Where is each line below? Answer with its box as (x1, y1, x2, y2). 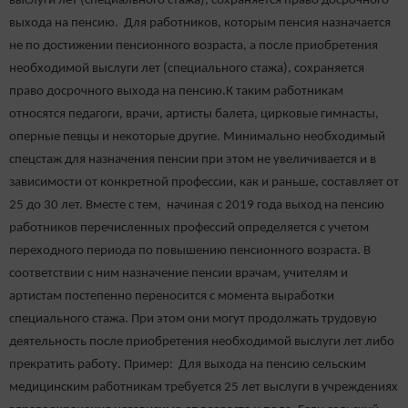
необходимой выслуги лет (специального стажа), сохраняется (9, 61, 364, 76)
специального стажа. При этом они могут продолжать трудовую (9, 311, 377, 326)
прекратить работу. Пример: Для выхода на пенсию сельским (9, 357, 366, 372)
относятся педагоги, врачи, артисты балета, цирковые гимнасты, (9, 107, 379, 121)
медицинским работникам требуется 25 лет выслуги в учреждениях (9, 380, 398, 394)
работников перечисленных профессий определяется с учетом (9, 220, 369, 235)
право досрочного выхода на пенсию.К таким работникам (9, 84, 343, 98)
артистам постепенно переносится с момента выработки (9, 289, 334, 303)
